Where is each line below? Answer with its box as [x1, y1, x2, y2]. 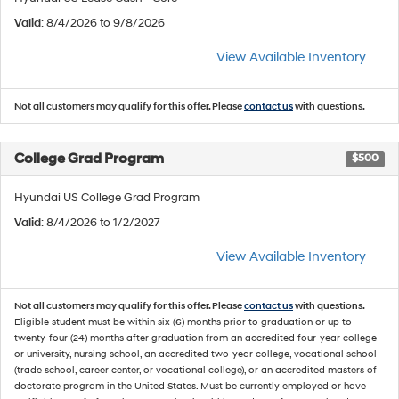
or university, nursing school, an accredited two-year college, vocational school [14, 347, 377, 360]
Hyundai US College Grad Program [14, 190, 199, 205]
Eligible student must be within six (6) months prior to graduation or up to [14, 315, 352, 328]
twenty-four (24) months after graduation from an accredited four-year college [14, 331, 377, 344]
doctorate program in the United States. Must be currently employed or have [14, 379, 366, 392]
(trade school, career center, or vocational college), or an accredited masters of [14, 363, 377, 376]
